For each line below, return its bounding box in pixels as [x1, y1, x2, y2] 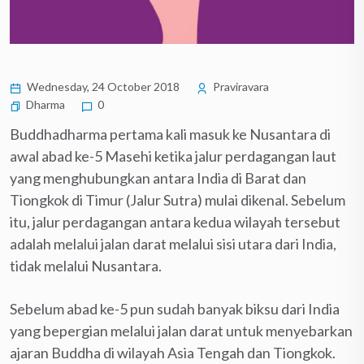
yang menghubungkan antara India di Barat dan [10, 168, 306, 187]
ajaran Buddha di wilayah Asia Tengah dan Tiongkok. [10, 343, 336, 362]
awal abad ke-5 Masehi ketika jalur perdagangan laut [10, 146, 336, 165]
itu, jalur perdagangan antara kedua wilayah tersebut [10, 212, 340, 231]
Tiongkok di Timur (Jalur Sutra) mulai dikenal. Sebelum [10, 190, 345, 209]
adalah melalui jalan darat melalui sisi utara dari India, [10, 234, 336, 253]
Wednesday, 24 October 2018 [24, 79, 180, 93]
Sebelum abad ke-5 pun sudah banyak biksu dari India [10, 299, 340, 318]
